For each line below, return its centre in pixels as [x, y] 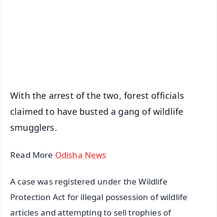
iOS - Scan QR [133, 60]
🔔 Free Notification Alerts [100, 6]
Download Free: [85, 23]
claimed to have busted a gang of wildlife [97, 112]
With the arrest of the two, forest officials [97, 96]
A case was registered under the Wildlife [89, 182]
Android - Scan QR [133, 38]
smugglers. [34, 128]
